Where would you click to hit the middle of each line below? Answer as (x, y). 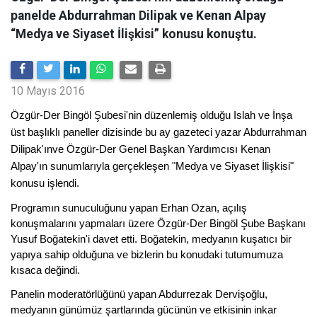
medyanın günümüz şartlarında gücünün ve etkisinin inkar (144, 310)
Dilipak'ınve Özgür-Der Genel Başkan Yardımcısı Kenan (140, 149)
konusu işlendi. (45, 183)
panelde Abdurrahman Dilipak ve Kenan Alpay (138, 16)
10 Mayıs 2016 (48, 91)
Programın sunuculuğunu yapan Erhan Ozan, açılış (129, 208)
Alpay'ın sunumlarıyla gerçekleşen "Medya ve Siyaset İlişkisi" (152, 166)
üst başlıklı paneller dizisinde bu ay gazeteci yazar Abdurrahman (158, 132)
